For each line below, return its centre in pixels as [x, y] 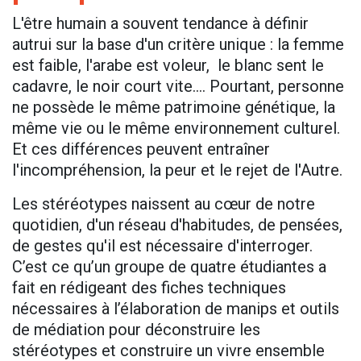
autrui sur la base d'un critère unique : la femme [178, 45]
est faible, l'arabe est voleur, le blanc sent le [168, 66]
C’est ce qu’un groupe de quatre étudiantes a [169, 267]
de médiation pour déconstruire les [136, 330]
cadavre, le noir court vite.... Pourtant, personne [178, 87]
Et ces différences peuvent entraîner [141, 149]
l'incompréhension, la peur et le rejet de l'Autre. [179, 170]
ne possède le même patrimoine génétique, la [174, 108]
